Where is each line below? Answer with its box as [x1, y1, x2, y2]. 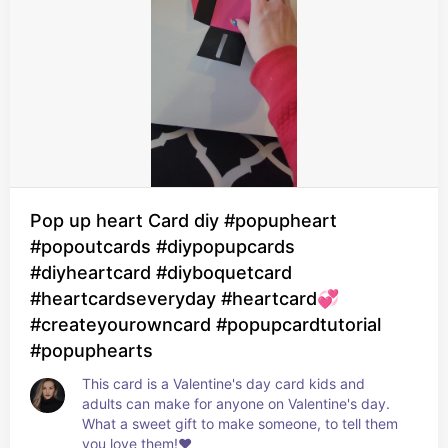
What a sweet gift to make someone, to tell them [82, 415, 398, 432]
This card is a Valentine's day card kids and [82, 375, 365, 392]
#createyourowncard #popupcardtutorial [30, 314, 381, 335]
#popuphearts [30, 340, 153, 361]
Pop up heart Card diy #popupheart [30, 210, 337, 231]
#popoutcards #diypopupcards [30, 236, 295, 257]
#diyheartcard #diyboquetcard [30, 262, 292, 283]
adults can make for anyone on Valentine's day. [82, 395, 390, 412]
